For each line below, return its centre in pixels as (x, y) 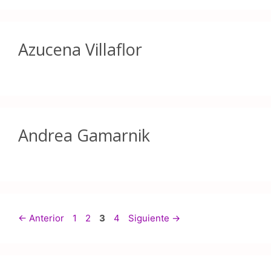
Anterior (45, 218)
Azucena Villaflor (80, 49)
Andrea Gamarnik (84, 135)
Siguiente (150, 218)
